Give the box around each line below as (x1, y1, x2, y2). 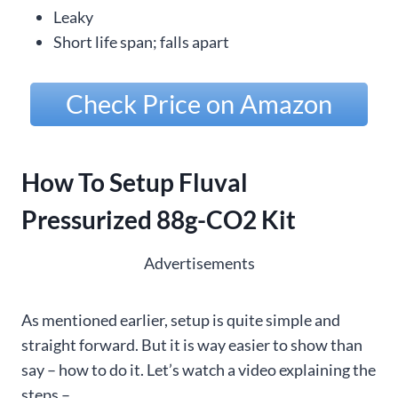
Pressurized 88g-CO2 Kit (21, 203, 296, 235)
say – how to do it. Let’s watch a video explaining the (21, 359, 376, 379)
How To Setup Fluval (21, 166, 248, 197)
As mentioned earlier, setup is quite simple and (21, 309, 340, 330)
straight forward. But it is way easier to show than (21, 334, 362, 354)
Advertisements (143, 252, 255, 273)
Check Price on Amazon (66, 88, 332, 120)
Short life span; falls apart (53, 32, 229, 52)
